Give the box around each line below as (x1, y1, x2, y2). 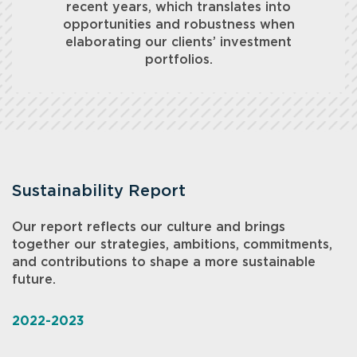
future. (12, 273, 56, 287)
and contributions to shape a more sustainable (12, 256, 316, 269)
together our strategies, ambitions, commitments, (12, 238, 332, 252)
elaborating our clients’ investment (65, 36, 292, 49)
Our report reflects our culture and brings (12, 221, 285, 234)
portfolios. (144, 53, 213, 67)
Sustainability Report (12, 183, 186, 200)
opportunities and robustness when (62, 18, 295, 32)
